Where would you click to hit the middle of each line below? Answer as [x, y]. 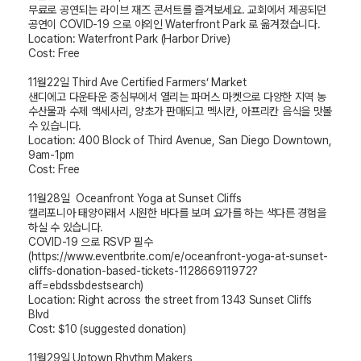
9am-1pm [52, 155]
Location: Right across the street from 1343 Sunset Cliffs [170, 300]
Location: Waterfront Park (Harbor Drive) [129, 39]
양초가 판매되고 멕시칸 [185, 112]
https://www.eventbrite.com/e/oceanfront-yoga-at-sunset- [179, 257]
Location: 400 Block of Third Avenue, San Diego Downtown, [180, 141]
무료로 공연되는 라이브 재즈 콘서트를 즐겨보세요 [135, 10]
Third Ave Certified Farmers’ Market [159, 83]
